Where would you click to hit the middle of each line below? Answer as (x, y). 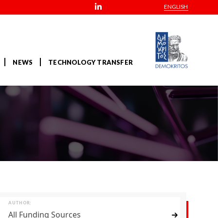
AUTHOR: (20, 203)
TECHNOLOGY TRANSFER (91, 63)
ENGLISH (176, 7)
